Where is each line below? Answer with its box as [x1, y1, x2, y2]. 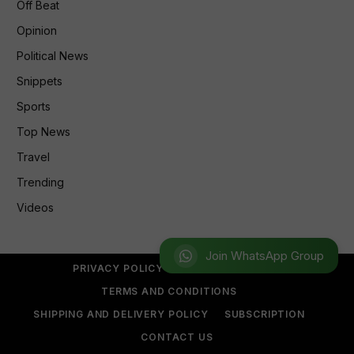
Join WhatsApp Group [205, 247, 324, 263]
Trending [17, 175, 64, 189]
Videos [17, 200, 54, 214]
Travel [17, 149, 50, 164]
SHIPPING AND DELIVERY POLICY [33, 307, 209, 320]
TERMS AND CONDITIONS [101, 284, 237, 297]
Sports [17, 99, 51, 113]
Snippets [17, 73, 62, 88]
